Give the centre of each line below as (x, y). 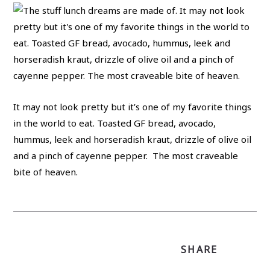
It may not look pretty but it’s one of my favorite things (133, 107)
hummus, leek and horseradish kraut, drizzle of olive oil (133, 139)
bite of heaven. (46, 172)
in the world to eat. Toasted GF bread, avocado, (115, 123)
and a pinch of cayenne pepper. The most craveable (126, 155)
